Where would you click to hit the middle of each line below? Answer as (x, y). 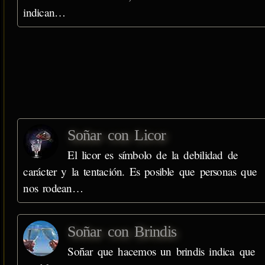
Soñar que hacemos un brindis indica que (161, 251)
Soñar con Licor (117, 135)
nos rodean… (53, 188)
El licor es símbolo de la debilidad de (153, 155)
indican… (44, 12)
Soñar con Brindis (122, 231)
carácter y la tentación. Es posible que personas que (140, 172)
